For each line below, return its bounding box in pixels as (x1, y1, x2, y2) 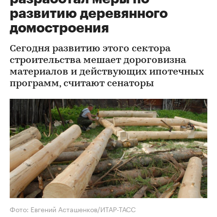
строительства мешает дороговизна (10, 56, 186, 65)
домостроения (10, 21, 109, 35)
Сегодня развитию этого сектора (10, 44, 170, 54)
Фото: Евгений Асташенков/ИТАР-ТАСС (10, 203, 136, 214)
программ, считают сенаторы (10, 79, 154, 89)
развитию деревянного (10, 7, 168, 20)
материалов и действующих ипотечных (10, 67, 204, 77)
